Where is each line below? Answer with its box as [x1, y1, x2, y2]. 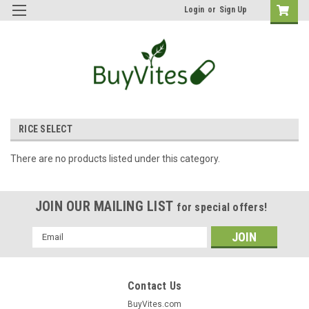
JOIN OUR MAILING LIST [34, 197, 177, 215]
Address [32, 241, 69, 253]
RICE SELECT [19, 123, 72, 134]
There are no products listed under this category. [10, 152, 220, 164]
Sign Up [219, 5, 247, 14]
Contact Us [127, 279, 182, 292]
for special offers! [177, 200, 268, 214]
